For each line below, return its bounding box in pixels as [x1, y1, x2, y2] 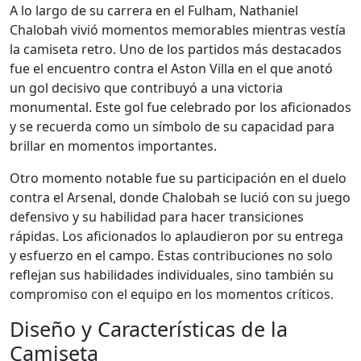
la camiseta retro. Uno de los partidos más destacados [10, 40, 342, 58]
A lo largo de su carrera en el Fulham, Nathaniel [10, 2, 298, 19]
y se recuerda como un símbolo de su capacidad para [10, 118, 334, 135]
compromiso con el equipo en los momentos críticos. [10, 285, 334, 303]
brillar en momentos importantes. [10, 137, 217, 155]
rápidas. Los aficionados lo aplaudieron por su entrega [10, 227, 343, 245]
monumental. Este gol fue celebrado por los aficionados [10, 98, 351, 116]
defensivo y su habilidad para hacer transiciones [10, 208, 304, 226]
